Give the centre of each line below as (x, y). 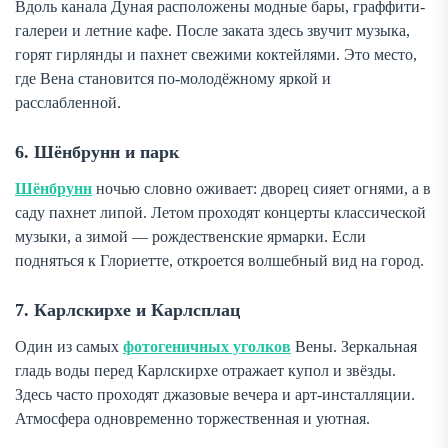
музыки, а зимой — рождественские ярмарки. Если (190, 237)
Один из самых (69, 347)
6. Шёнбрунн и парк (97, 152)
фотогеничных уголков (207, 347)
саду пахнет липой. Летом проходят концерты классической (220, 213)
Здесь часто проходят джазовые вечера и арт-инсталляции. (215, 395)
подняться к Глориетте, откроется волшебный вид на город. (219, 261)
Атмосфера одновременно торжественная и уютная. (192, 419)
